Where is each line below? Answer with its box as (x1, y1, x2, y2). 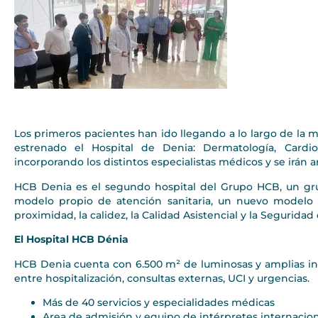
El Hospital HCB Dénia (14, 233, 128, 246)
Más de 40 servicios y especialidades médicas (43, 295, 275, 309)
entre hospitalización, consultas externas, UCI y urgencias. (14, 271, 309, 285)
